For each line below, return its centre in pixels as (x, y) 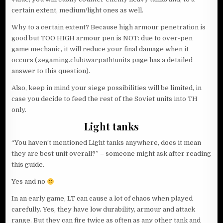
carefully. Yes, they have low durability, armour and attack (104, 210)
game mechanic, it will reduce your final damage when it (100, 49)
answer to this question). (51, 71)
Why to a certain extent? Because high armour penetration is (109, 27)
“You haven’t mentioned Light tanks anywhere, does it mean (107, 143)
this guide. (28, 165)
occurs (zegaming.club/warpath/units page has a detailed (102, 60)
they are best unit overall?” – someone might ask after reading (111, 154)
